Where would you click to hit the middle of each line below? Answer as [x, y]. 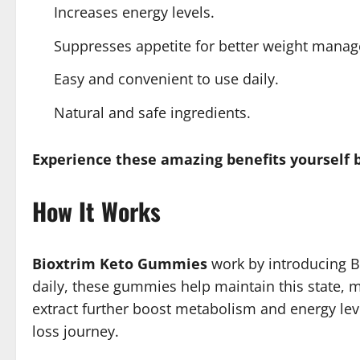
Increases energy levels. [134, 12]
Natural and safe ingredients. [152, 112]
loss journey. [76, 331]
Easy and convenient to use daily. [166, 79]
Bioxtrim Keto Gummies [120, 263]
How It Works [96, 211]
